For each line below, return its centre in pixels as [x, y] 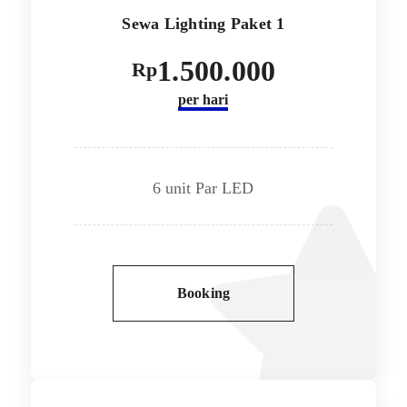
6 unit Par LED [203, 189]
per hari [203, 100]
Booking [203, 293]
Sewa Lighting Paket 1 [203, 23]
